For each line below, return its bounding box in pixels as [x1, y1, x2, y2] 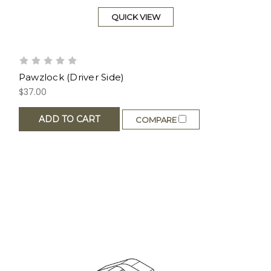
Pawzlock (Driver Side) [18, 71, 125, 83]
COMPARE [135, 114, 178, 125]
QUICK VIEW [111, 12, 160, 22]
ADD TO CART [38, 114, 100, 125]
